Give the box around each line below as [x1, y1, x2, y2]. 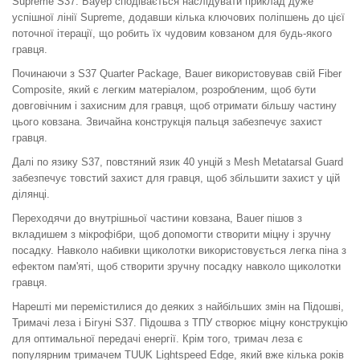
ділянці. [12, 187, 50, 200]
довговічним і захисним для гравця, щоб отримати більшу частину [12, 99, 337, 112]
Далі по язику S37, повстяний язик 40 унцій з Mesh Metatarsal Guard [12, 155, 343, 168]
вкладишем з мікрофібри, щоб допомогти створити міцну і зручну [12, 227, 331, 240]
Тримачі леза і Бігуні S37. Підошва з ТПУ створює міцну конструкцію [12, 316, 348, 329]
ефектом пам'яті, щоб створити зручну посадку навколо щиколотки [12, 260, 341, 272]
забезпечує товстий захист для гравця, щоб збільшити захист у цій [12, 171, 340, 184]
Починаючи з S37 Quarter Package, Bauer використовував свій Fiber [12, 67, 342, 80]
